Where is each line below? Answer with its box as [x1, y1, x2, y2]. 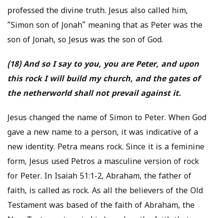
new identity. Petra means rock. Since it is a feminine [7, 143, 204, 153]
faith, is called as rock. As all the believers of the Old [7, 186, 203, 197]
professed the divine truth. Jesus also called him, [7, 6, 188, 17]
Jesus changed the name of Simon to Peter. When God [7, 113, 206, 124]
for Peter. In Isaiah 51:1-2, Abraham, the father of [7, 172, 191, 182]
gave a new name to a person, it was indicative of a [7, 128, 198, 138]
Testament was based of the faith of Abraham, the [7, 201, 195, 211]
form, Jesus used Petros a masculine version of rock [7, 157, 199, 167]
